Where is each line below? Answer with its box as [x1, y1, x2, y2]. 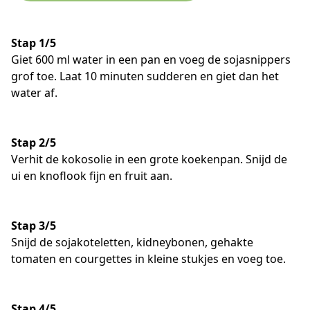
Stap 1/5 [11, 35, 56, 51]
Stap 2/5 [11, 134, 56, 150]
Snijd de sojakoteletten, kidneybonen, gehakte [11, 234, 253, 250]
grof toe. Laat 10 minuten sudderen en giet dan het [11, 68, 279, 84]
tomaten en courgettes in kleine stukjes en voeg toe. [11, 250, 286, 266]
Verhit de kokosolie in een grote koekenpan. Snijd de [11, 151, 287, 167]
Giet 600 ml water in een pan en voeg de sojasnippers [11, 51, 291, 67]
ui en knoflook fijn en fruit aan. [11, 167, 172, 183]
